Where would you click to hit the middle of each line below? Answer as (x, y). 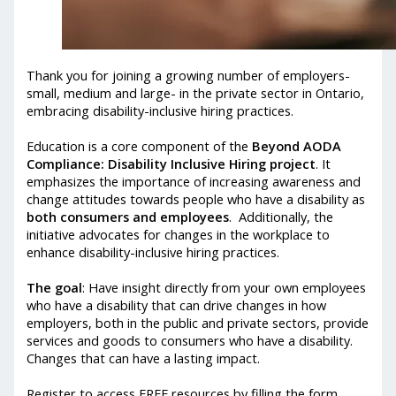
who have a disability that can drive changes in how (177, 305)
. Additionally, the (282, 216)
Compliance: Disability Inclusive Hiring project (171, 163)
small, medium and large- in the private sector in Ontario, (196, 92)
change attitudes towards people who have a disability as (196, 198)
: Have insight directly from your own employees (225, 287)
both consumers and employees (128, 216)
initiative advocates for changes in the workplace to (179, 234)
